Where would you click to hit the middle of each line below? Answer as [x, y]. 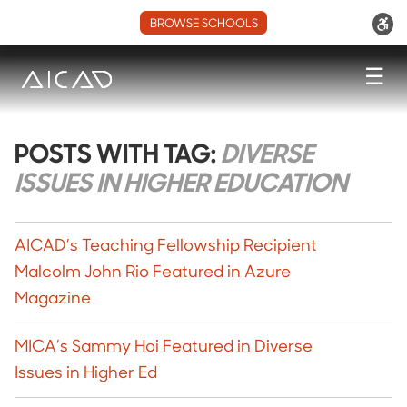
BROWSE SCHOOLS [203, 24]
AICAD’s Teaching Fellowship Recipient [166, 247]
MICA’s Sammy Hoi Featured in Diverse [164, 347]
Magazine [53, 299]
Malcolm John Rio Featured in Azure [153, 273]
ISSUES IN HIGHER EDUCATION [181, 185]
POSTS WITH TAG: [118, 156]
